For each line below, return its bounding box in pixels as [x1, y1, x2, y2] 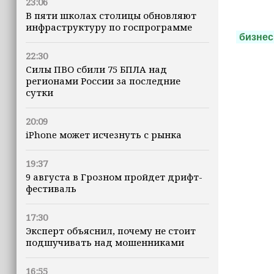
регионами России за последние [26, 75, 180, 87]
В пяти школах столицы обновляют [26, 9, 196, 21]
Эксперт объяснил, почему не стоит [26, 224, 196, 237]
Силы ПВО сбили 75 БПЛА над [26, 63, 167, 75]
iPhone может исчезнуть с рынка [26, 128, 182, 141]
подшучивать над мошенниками [26, 236, 184, 248]
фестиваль [26, 182, 76, 194]
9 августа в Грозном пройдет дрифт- [26, 171, 202, 183]
